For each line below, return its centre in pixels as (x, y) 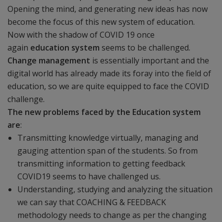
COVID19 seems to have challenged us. (89, 176)
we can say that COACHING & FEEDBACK (92, 202)
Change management (49, 60)
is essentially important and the (150, 60)
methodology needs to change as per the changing (112, 215)
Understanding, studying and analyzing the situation (115, 189)
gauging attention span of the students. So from (108, 151)
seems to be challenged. (145, 48)
